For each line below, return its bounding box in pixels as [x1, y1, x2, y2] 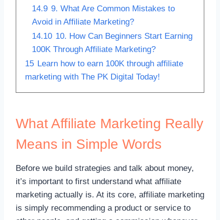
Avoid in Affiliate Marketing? [32, 17, 134, 27]
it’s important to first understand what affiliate [16, 176, 181, 186]
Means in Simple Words [16, 136, 162, 152]
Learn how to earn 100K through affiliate [37, 58, 183, 68]
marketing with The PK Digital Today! [25, 72, 160, 82]
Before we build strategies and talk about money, [16, 163, 194, 173]
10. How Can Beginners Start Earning [55, 31, 192, 41]
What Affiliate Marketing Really [16, 115, 203, 131]
